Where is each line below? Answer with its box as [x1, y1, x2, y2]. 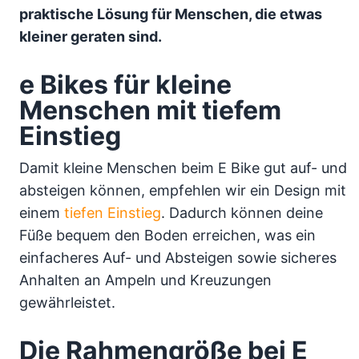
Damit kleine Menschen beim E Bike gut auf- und [19, 159, 347, 176]
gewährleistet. [19, 293, 115, 311]
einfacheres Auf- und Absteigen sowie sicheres [19, 248, 337, 266]
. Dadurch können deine [161, 204, 323, 221]
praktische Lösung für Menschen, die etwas [19, 5, 322, 22]
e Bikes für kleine [19, 68, 232, 100]
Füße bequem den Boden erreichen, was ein [19, 226, 316, 244]
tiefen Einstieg [64, 204, 161, 221]
